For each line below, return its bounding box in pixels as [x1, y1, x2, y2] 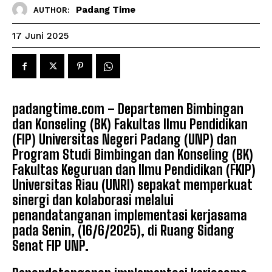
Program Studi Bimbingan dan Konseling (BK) [12, 146, 253, 163]
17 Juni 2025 [12, 30, 69, 42]
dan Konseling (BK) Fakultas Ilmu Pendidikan [12, 116, 248, 133]
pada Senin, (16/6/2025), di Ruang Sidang [12, 222, 234, 239]
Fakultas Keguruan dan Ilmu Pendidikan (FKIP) [12, 161, 256, 178]
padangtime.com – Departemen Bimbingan [12, 101, 243, 118]
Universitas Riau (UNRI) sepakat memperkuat [12, 177, 252, 194]
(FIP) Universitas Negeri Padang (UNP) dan [12, 131, 237, 148]
